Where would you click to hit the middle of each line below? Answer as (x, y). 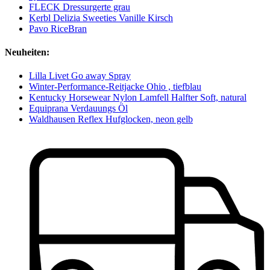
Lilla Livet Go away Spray (80, 76)
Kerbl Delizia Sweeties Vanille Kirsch (101, 17)
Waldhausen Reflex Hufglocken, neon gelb (111, 119)
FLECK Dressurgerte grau (80, 7)
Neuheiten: (27, 52)
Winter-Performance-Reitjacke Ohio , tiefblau (115, 87)
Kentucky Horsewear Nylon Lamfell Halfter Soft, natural (138, 98)
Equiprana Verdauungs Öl (78, 108)
